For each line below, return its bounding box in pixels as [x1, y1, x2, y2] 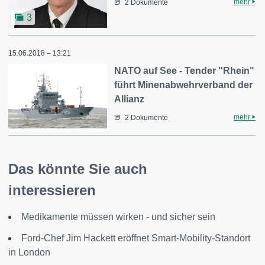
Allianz [114, 93, 145, 104]
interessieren [8, 182, 96, 199]
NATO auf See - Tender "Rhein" [114, 65, 255, 76]
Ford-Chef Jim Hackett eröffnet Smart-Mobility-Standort [21, 233, 250, 244]
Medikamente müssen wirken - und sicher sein [21, 212, 215, 222]
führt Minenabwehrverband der [114, 79, 253, 90]
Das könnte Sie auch [8, 161, 147, 177]
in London [8, 247, 50, 258]
